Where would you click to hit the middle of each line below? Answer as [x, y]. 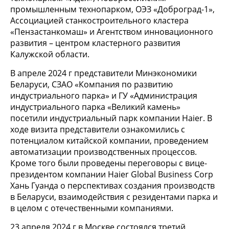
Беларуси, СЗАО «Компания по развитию [91, 85]
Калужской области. [50, 54]
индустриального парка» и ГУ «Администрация [104, 96]
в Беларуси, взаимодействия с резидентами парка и [114, 197]
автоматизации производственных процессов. [104, 152]
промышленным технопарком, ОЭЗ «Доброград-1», [112, 9]
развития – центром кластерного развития [95, 43]
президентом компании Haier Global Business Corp [112, 175]
